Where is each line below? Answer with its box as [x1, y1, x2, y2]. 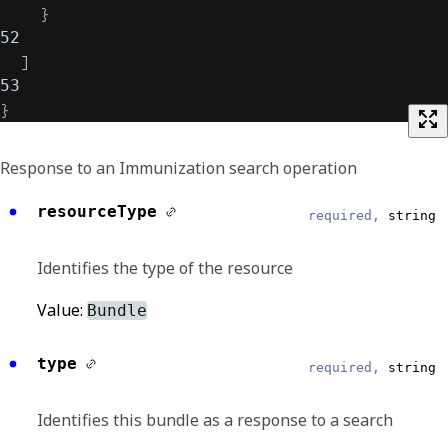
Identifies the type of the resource [37, 257, 293, 279]
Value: [37, 299, 87, 321]
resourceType [37, 202, 157, 221]
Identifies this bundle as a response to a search [37, 409, 393, 431]
